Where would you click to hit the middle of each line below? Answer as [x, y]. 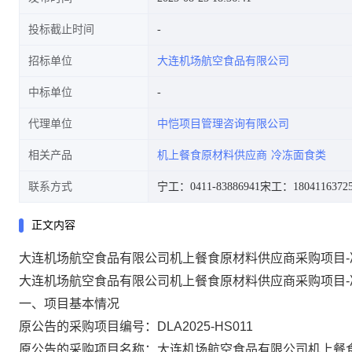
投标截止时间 [61, 29]
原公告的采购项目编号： [88, 326]
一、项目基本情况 [69, 304]
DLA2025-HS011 [205, 326]
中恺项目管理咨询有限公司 [223, 124]
